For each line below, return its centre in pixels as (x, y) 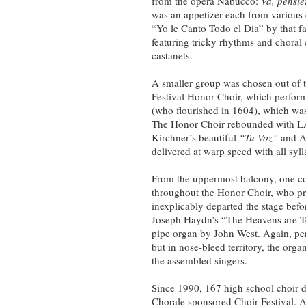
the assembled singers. (199, 261)
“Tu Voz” (259, 138)
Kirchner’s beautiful (195, 138)
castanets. (172, 56)
